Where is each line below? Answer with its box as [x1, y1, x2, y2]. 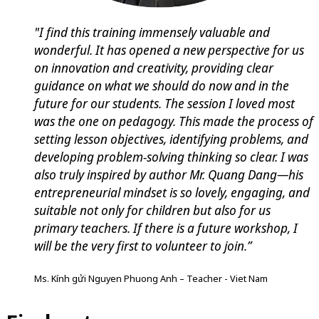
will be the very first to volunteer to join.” [34, 237, 251, 255]
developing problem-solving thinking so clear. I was [34, 148, 308, 166]
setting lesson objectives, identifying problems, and [34, 130, 308, 148]
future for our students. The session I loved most [34, 95, 295, 113]
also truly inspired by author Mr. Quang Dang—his [34, 166, 303, 184]
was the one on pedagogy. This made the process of [34, 113, 313, 130]
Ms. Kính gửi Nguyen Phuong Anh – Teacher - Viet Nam [34, 272, 268, 286]
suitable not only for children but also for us [34, 202, 271, 219]
